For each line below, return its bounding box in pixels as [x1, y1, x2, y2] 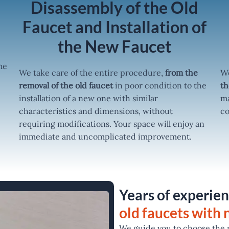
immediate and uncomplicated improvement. [19, 131, 192, 142]
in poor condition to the [115, 80, 207, 90]
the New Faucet [57, 36, 171, 56]
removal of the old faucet [19, 80, 116, 90]
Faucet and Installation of [22, 16, 207, 37]
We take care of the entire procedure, [19, 67, 166, 78]
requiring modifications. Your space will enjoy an [19, 118, 205, 129]
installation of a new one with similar [19, 93, 158, 103]
